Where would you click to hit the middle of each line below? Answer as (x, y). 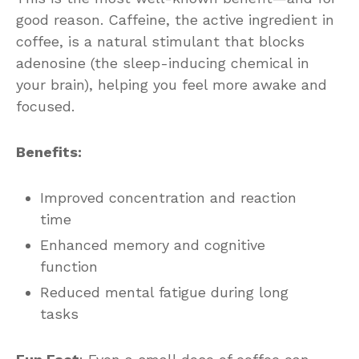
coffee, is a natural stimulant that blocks (160, 41)
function (69, 266)
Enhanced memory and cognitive (153, 244)
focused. (45, 106)
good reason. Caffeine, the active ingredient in (175, 19)
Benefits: (49, 151)
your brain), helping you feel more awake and (171, 84)
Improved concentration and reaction (168, 197)
